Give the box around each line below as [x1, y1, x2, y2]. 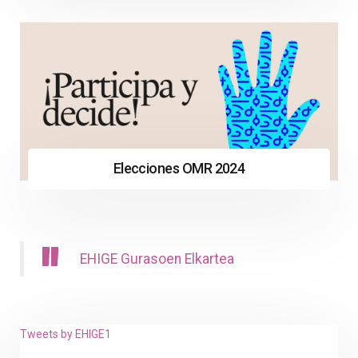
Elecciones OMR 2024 [113, 160, 245, 177]
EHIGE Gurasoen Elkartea [80, 251, 234, 268]
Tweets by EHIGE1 [20, 328, 111, 341]
